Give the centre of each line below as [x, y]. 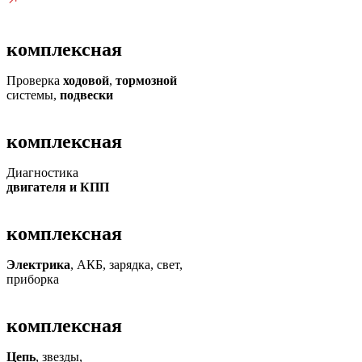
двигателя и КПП [58, 187]
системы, [32, 95]
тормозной [146, 80]
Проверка [35, 80]
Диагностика [42, 173]
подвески [85, 95]
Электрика [38, 265]
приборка [33, 279]
